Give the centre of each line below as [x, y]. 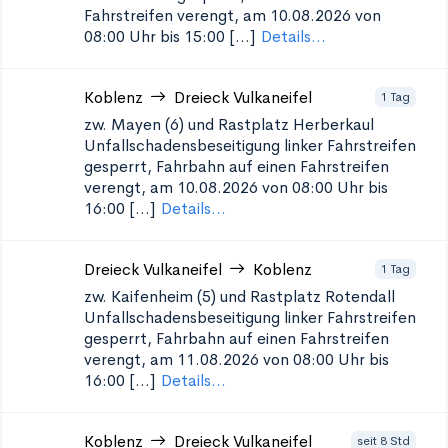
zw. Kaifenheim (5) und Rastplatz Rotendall [239, 296]
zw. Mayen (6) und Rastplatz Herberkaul [229, 124]
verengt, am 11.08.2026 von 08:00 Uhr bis [236, 359]
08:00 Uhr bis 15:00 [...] [169, 36]
